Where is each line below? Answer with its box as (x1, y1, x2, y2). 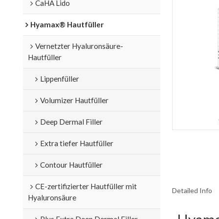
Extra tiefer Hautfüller (40, 138, 113, 148)
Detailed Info (172, 186, 212, 195)
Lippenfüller (40, 74, 79, 83)
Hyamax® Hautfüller (30, 20, 104, 29)
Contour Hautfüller (40, 160, 103, 169)
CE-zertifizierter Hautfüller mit (35, 181, 137, 191)
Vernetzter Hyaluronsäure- (35, 41, 123, 50)
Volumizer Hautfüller (40, 95, 109, 105)
